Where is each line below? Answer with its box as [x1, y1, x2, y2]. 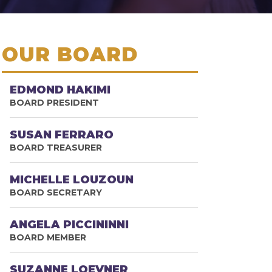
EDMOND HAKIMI [10, 83, 111, 97]
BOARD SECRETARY [10, 187, 103, 198]
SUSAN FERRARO [10, 128, 114, 141]
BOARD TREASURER [10, 142, 103, 153]
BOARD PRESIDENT [10, 97, 100, 108]
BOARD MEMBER [10, 232, 87, 243]
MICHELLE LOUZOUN [10, 173, 134, 186]
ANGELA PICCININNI [10, 218, 129, 231]
